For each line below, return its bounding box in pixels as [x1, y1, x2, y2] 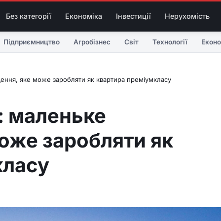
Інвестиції [115, 11, 151, 20]
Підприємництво [3, 37, 60, 46]
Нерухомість [164, 11, 210, 20]
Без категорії [5, 11, 51, 20]
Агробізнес [74, 37, 110, 46]
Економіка [65, 11, 102, 20]
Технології [152, 37, 187, 46]
